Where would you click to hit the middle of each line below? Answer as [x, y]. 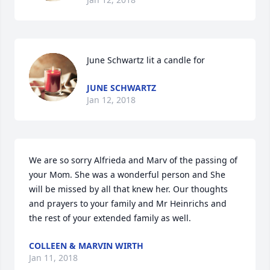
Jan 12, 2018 [111, 100]
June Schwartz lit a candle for [146, 60]
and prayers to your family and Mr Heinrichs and [128, 204]
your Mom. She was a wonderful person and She [127, 175]
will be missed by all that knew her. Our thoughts [128, 189]
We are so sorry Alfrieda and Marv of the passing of [133, 160]
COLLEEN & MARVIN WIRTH [86, 246]
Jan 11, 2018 [53, 258]
